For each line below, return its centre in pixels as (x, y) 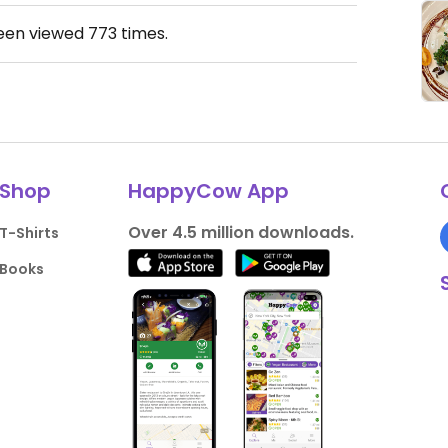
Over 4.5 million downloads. (240, 232)
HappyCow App (208, 191)
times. (142, 33)
